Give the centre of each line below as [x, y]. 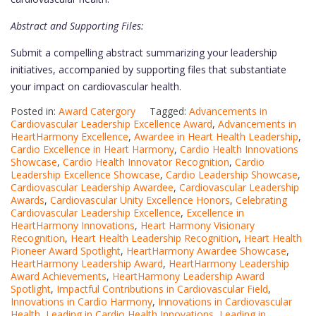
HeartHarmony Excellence [69, 137]
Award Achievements [59, 276]
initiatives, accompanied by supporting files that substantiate [148, 70]
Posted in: [35, 111]
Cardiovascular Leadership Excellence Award [111, 124]
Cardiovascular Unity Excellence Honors [140, 200]
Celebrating [261, 200]
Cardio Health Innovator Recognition [146, 162]
